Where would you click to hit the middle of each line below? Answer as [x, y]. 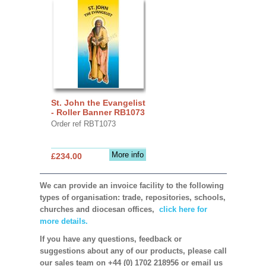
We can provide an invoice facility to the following [132, 185]
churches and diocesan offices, [98, 209]
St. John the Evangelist [98, 102]
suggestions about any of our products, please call [133, 251]
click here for [182, 209]
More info [127, 154]
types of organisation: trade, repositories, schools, [132, 197]
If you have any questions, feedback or [110, 239]
